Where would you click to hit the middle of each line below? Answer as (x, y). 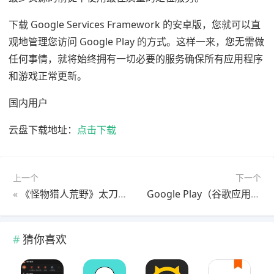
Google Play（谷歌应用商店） (255, 194)
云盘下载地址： (43, 130)
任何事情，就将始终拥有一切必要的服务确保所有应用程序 (136, 59)
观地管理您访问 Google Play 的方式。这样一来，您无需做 (136, 42)
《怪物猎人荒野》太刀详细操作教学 (69, 194)
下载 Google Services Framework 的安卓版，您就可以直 (135, 24)
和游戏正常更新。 (48, 76)
